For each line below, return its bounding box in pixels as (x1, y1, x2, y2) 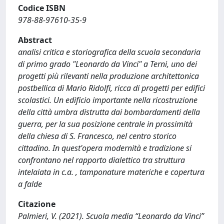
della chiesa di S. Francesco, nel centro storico (18, 130, 176, 141)
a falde (18, 178, 42, 189)
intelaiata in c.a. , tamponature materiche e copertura (18, 166, 204, 177)
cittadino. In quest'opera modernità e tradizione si (18, 142, 191, 153)
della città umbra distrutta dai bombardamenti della (18, 106, 200, 117)
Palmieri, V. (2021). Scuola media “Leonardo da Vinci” (18, 210, 204, 221)
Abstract (18, 34, 52, 45)
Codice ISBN (18, 2, 65, 13)
